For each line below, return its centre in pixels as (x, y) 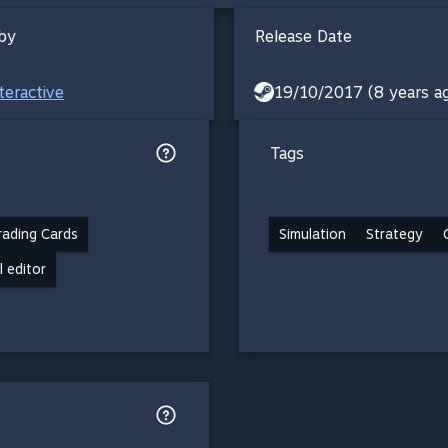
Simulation (312, 233)
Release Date (303, 36)
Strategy (394, 233)
